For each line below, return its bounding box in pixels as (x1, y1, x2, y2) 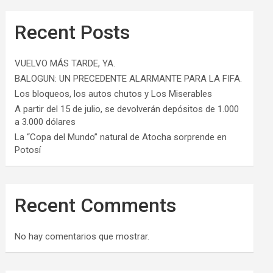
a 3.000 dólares (15, 116, 76, 127)
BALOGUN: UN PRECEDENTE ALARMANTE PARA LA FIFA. (15, 73, 243, 84)
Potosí (15, 144, 41, 155)
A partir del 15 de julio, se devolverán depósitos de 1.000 (15, 104, 239, 115)
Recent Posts (15, 21, 130, 44)
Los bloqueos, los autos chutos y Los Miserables (15, 88, 213, 99)
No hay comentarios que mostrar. (15, 231, 150, 242)
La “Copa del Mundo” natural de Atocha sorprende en (15, 132, 227, 143)
